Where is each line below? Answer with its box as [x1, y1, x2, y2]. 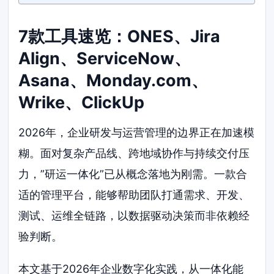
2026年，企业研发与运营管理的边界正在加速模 [18, 125, 255, 139]
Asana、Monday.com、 [18, 70, 209, 91]
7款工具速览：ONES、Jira [18, 26, 221, 47]
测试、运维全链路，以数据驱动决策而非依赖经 [18, 209, 250, 222]
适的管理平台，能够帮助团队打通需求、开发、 [18, 188, 250, 201]
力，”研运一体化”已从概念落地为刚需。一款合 [18, 167, 248, 180]
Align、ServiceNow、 [18, 48, 191, 69]
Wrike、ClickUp [18, 92, 145, 113]
